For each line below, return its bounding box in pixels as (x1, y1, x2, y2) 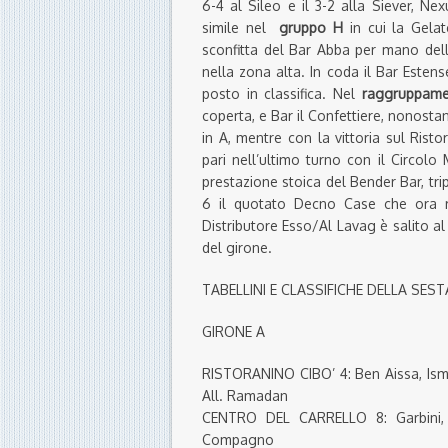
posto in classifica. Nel (202, 85, 362, 103)
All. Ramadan (202, 387, 288, 405)
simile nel (202, 19, 280, 37)
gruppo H (279, 19, 344, 37)
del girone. (202, 239, 272, 257)
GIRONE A (202, 323, 265, 341)
